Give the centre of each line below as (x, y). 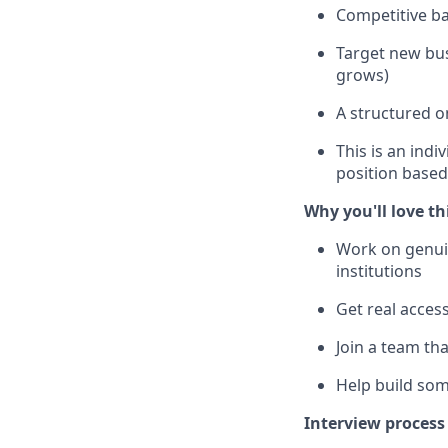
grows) (362, 75)
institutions (379, 271)
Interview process (374, 423)
